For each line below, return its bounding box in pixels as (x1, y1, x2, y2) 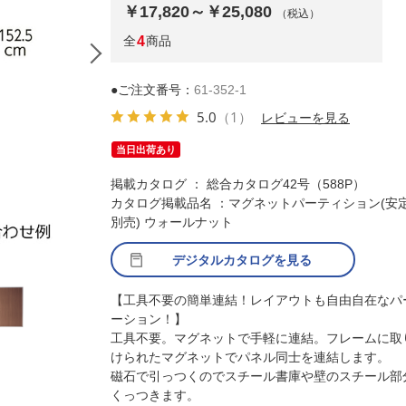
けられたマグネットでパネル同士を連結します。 (111, 350, 390, 364)
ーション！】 (111, 312, 187, 326)
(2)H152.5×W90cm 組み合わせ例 (188, 259, 377, 274)
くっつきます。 (111, 388, 199, 402)
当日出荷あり (116, 144, 176, 155)
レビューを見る (261, 108, 350, 126)
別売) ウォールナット (111, 215, 233, 229)
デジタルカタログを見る (172, 253, 312, 267)
